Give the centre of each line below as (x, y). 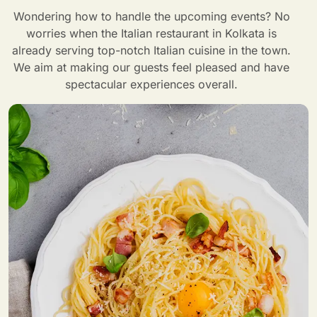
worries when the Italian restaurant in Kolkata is (151, 34)
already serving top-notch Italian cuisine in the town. (151, 51)
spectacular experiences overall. (151, 85)
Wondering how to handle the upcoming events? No (151, 17)
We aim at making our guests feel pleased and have (151, 68)
